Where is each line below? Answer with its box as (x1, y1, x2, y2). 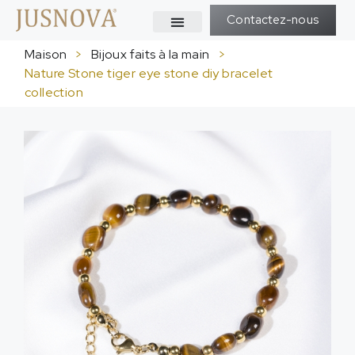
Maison (25, 46, 67, 63)
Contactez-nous (227, 12, 319, 28)
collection (25, 84, 84, 101)
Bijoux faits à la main (90, 46, 210, 63)
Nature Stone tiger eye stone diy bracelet (25, 65, 273, 82)
